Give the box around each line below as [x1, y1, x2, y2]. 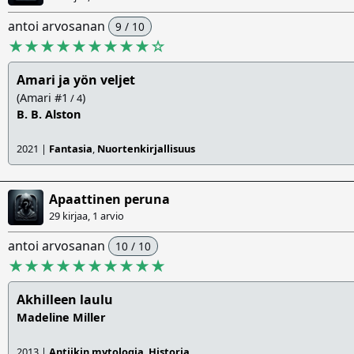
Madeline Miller [17, 310, 106, 326]
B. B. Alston [17, 107, 81, 122]
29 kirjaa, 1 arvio [49, 209, 124, 224]
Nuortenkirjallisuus [97, 141, 195, 156]
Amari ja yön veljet [17, 71, 135, 89]
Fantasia [49, 141, 92, 156]
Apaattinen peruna [49, 190, 170, 209]
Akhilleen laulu [17, 291, 113, 309]
